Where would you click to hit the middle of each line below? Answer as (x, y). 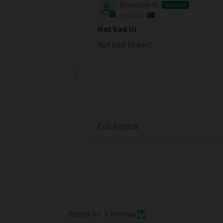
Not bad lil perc (125, 44)
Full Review (118, 126)
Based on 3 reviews (103, 214)
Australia (132, 15)
